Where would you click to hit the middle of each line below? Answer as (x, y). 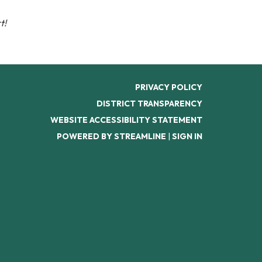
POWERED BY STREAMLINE (111, 136)
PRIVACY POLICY (169, 87)
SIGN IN (187, 136)
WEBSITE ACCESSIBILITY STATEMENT (126, 120)
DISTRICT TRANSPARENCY (149, 104)
